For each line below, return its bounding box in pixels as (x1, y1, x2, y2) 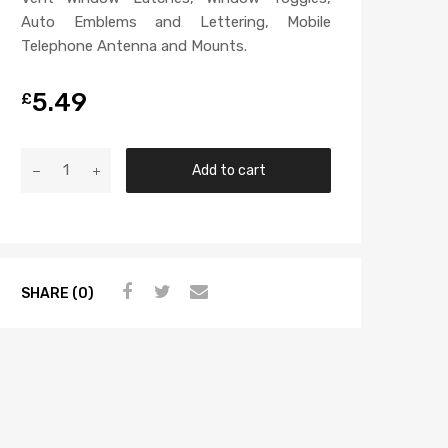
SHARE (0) (21, 284, 94, 301)
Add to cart (191, 162, 266, 179)
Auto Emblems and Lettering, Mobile (21, 13, 331, 32)
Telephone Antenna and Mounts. (21, 37, 247, 56)
